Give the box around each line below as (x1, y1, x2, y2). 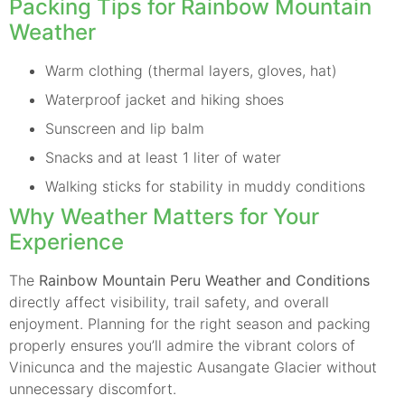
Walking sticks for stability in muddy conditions (45, 176, 365, 195)
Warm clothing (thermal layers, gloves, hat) (45, 61, 337, 80)
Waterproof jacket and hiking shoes (45, 89, 284, 108)
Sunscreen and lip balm (45, 118, 204, 137)
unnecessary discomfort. (9, 379, 176, 398)
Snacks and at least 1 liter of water (45, 147, 281, 166)
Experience (9, 228, 124, 255)
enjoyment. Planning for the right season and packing (9, 314, 371, 333)
